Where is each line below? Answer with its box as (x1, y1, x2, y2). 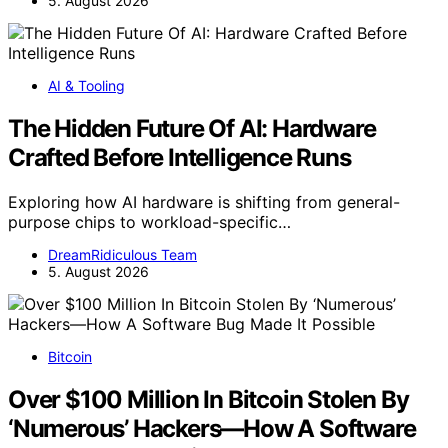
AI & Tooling (48, 77, 125, 95)
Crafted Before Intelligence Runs (8, 143, 351, 173)
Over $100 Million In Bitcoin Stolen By (8, 385, 409, 415)
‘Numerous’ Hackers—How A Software (8, 414, 416, 444)
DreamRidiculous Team (48, 246, 197, 264)
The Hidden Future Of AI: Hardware (8, 114, 376, 144)
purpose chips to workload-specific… (8, 212, 291, 233)
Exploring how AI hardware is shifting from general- (8, 192, 400, 213)
